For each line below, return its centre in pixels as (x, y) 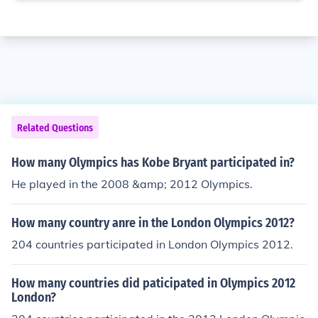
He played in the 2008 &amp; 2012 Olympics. (132, 184)
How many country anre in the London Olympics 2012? (153, 223)
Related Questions (55, 128)
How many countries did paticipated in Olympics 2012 (153, 283)
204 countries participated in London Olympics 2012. (152, 244)
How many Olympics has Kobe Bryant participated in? (153, 163)
